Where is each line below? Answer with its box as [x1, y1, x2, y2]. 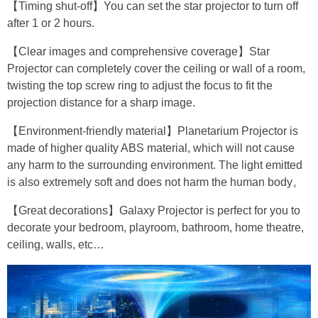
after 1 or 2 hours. [7, 16, 94, 29]
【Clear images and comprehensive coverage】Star [7, 45, 270, 57]
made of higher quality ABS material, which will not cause [7, 141, 295, 154]
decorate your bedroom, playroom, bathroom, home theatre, [7, 221, 304, 234]
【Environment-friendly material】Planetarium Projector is [7, 124, 298, 137]
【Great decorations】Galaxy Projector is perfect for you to [7, 204, 300, 216]
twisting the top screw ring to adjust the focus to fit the [7, 79, 273, 92]
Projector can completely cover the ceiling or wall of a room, [7, 62, 305, 75]
